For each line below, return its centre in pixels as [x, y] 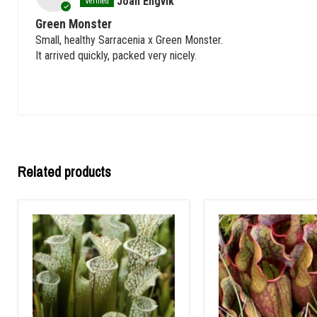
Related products [64, 171]
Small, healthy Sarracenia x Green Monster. [129, 40]
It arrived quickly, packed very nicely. [116, 55]
